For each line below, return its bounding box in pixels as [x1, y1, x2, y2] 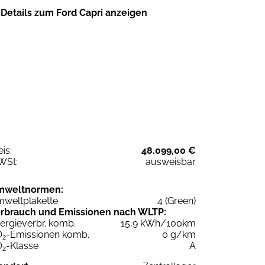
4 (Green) [157, 195, 196, 206]
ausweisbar [146, 156, 196, 167]
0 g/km [162, 228, 196, 240]
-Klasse [6, 240, 38, 251]
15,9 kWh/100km [121, 217, 196, 229]
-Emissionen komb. [6, 228, 89, 240]
